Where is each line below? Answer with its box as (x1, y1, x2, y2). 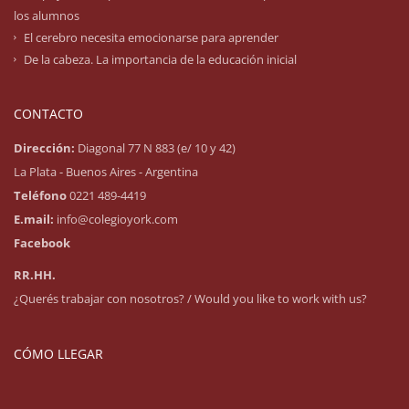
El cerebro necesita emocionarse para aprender (24, 28, 278, 46)
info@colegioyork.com (54, 210, 178, 227)
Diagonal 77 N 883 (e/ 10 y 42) (75, 139, 236, 156)
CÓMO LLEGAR (14, 344, 103, 362)
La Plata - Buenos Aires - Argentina (14, 163, 198, 180)
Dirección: (14, 139, 75, 156)
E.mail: (14, 210, 54, 227)
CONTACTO (14, 104, 83, 122)
